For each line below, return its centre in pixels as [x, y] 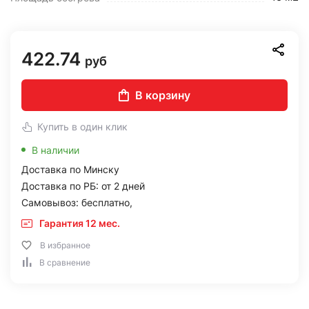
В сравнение [65, 262]
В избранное [65, 245]
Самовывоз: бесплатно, [77, 202]
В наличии [56, 150]
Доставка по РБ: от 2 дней [83, 186]
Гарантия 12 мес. [80, 223]
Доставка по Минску [70, 169]
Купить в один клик [82, 127]
